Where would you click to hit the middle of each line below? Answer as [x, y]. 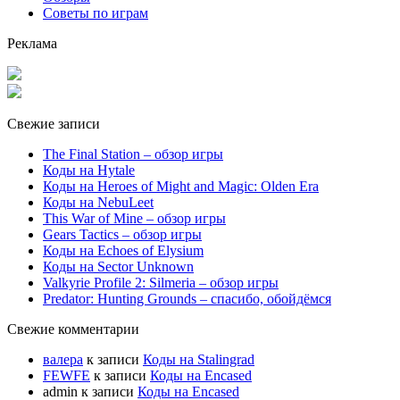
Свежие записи [54, 123]
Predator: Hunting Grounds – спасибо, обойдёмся [187, 298]
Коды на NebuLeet [98, 202]
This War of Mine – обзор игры [134, 218]
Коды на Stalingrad [199, 359]
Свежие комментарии [73, 329]
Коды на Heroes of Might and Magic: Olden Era [181, 186]
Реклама [32, 43]
